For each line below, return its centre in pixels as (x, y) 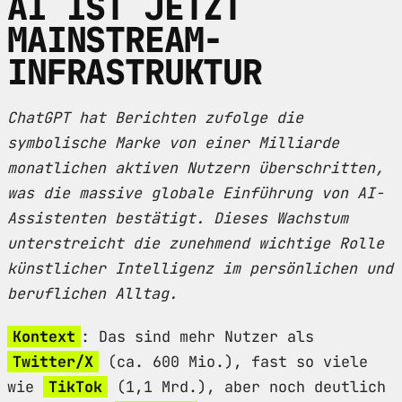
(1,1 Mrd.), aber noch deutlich (247, 386)
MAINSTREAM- (115, 39)
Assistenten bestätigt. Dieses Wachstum (178, 218)
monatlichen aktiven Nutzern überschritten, (196, 167)
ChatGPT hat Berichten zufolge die (155, 117)
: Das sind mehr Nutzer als (197, 336)
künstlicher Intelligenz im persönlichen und (200, 268)
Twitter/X (53, 361)
